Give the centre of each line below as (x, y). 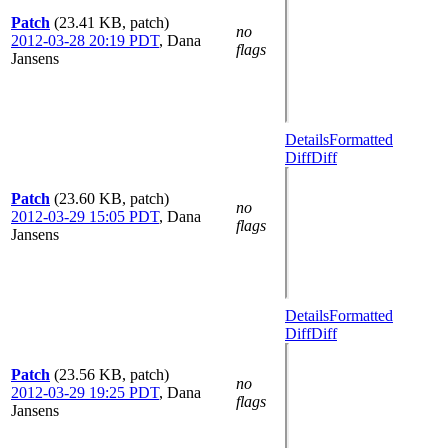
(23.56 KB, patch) (111, 374)
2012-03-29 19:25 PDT (85, 392)
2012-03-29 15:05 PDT (85, 216)
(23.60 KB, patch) (111, 198)
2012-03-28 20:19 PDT (85, 40)
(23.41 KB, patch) (111, 22)
